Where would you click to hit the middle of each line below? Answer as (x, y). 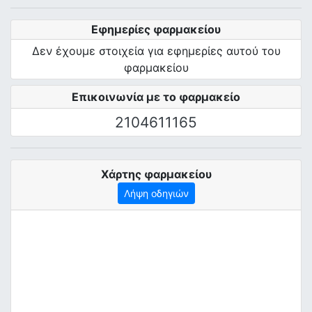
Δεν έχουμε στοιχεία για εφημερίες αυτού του (156, 51)
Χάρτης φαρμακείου (156, 174)
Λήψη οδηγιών (156, 193)
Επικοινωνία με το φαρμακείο (156, 97)
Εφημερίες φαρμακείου (156, 29)
